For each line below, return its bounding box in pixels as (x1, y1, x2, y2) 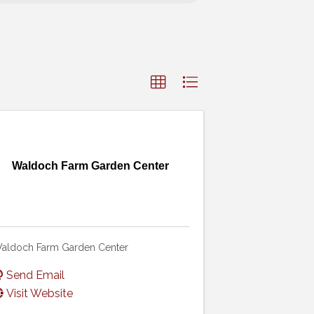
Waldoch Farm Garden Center (12, 159, 170, 172)
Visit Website (6, 286, 73, 300)
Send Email (6, 268, 64, 282)
